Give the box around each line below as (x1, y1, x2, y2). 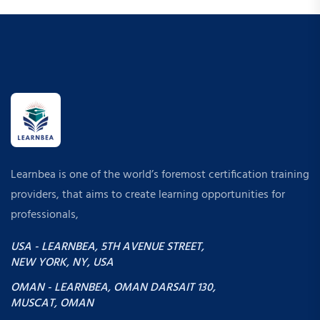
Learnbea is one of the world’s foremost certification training (11, 165, 309, 184)
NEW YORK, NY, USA (11, 253, 114, 272)
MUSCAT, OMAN (11, 294, 94, 313)
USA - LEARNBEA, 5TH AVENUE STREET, (11, 237, 204, 256)
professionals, (11, 205, 79, 224)
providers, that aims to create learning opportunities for (11, 185, 285, 204)
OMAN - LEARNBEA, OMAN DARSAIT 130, (11, 278, 216, 297)
